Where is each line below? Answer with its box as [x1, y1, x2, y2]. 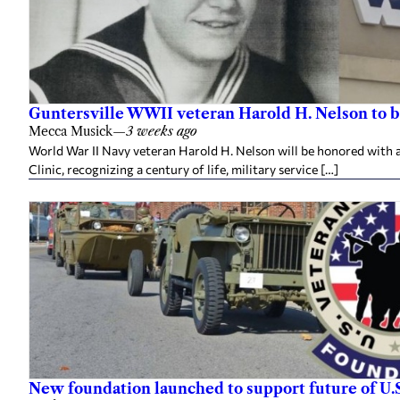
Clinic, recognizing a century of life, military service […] [29, 161, 338, 177]
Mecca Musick [29, 122, 112, 139]
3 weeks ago [126, 122, 197, 139]
